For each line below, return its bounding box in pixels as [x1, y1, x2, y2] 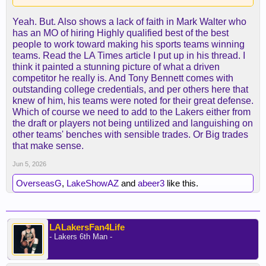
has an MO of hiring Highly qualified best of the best [12, 28, 229, 39]
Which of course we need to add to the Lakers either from [12, 107, 251, 118]
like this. [164, 178, 198, 189]
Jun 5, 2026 [12, 160, 46, 168]
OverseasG [16, 178, 62, 189]
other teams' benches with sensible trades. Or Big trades [12, 129, 248, 140]
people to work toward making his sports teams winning [12, 39, 245, 50]
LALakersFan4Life [49, 222, 125, 233]
